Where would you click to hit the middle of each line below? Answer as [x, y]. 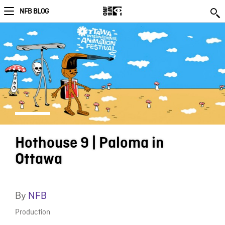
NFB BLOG [34, 12]
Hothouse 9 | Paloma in [89, 143]
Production [32, 213]
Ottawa [38, 159]
